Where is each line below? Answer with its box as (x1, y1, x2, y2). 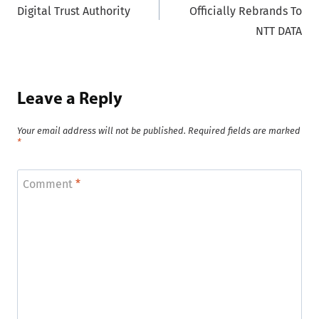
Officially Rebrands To (189, 4, 302, 19)
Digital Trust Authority (17, 4, 130, 19)
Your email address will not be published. (17, 125, 186, 137)
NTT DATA (256, 24, 302, 38)
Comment (23, 177, 75, 191)
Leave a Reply (17, 91, 122, 109)
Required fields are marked (188, 125, 300, 137)
